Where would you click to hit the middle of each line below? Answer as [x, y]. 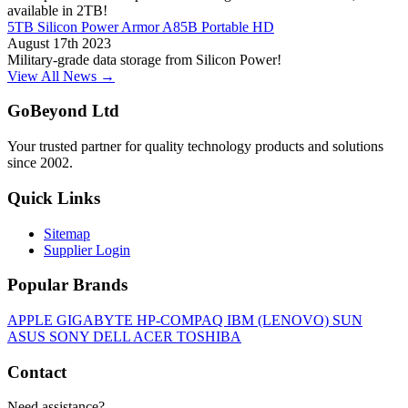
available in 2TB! [57, 10]
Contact [37, 372]
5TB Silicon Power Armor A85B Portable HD [141, 26]
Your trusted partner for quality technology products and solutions [195, 147]
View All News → [61, 76]
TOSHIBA [209, 337]
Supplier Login [87, 250]
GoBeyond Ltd [63, 111]
